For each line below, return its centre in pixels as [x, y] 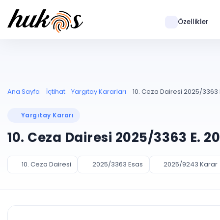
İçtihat [55, 92]
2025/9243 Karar [190, 164]
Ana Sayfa [24, 92]
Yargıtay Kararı [48, 115]
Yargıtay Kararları [99, 92]
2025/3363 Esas [117, 164]
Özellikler [193, 22]
